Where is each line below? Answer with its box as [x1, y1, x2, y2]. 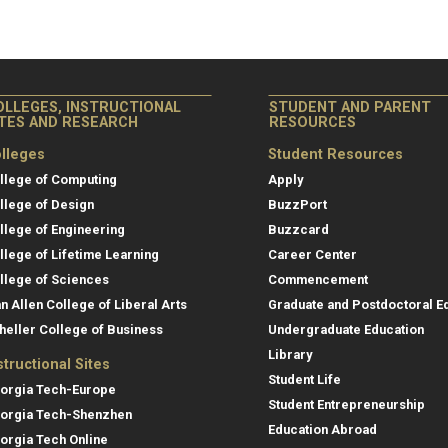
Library [268, 347, 312, 363]
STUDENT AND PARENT [269, 99, 431, 117]
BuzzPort [268, 197, 327, 213]
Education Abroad [268, 422, 377, 438]
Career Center [268, 247, 357, 263]
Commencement [268, 272, 368, 288]
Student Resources [268, 146, 403, 164]
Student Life [268, 372, 341, 388]
